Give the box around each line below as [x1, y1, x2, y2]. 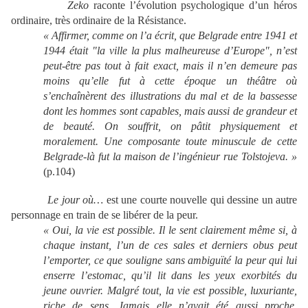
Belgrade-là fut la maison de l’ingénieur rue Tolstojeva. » [43, 151, 297, 162]
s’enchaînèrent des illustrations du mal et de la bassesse [43, 90, 297, 102]
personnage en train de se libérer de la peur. [11, 209, 198, 221]
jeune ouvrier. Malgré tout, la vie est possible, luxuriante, [43, 285, 297, 296]
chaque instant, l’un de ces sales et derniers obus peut [43, 239, 297, 251]
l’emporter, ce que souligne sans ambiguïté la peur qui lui [43, 254, 297, 266]
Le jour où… [47, 194, 104, 206]
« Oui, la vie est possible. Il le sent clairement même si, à [43, 224, 297, 236]
